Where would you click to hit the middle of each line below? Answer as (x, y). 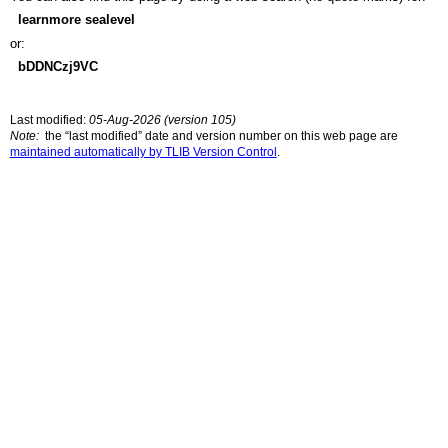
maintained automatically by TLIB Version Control (143, 152)
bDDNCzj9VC (57, 67)
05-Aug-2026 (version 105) (162, 120)
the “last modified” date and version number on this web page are (219, 136)
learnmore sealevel (76, 20)
